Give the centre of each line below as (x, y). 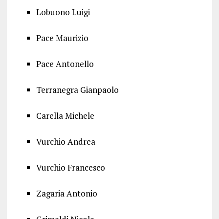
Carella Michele (65, 116)
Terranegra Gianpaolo (77, 90)
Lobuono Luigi (63, 12)
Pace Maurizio (62, 38)
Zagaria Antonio (66, 193)
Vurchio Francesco (70, 167)
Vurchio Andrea (66, 142)
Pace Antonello (65, 64)
